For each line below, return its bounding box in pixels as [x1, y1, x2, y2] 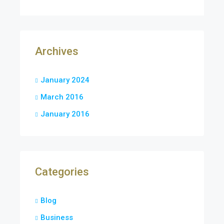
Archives [35, 45, 78, 57]
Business [40, 213, 73, 222]
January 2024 [40, 75, 89, 84]
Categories [35, 165, 89, 178]
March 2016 [40, 92, 83, 101]
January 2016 [40, 109, 89, 118]
